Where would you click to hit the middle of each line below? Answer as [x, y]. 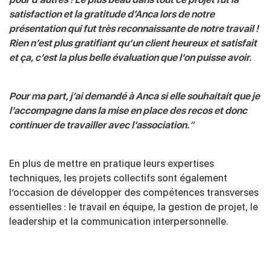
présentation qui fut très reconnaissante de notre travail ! [135, 28]
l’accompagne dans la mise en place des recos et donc [128, 110]
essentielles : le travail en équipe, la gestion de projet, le [133, 207]
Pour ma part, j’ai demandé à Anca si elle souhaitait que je [134, 96]
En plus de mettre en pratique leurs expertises [111, 163]
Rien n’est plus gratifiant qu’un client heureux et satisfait [133, 43]
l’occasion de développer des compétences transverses [134, 192]
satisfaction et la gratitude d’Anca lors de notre [112, 14]
